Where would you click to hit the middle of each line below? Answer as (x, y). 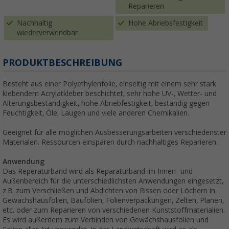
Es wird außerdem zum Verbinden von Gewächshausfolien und (106, 220)
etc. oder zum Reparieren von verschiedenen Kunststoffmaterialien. (114, 210)
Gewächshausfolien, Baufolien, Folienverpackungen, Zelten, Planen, (113, 201)
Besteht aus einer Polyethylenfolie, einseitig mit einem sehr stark (109, 84)
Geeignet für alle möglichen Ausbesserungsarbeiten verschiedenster (114, 133)
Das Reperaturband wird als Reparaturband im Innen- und (98, 171)
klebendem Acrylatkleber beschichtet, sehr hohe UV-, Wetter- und (110, 94)
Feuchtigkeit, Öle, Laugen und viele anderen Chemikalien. (96, 113)
